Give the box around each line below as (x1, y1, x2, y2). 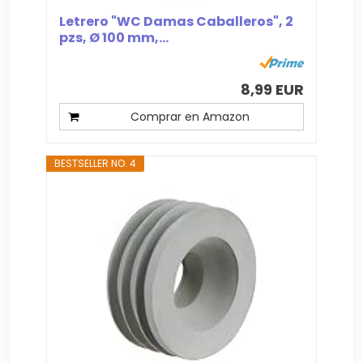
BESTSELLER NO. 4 (54, 156, 137, 170)
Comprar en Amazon (130, 108, 250, 125)
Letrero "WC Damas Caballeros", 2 (59, 11, 294, 31)
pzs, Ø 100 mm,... (59, 28, 169, 47)
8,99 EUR (240, 79, 304, 100)
